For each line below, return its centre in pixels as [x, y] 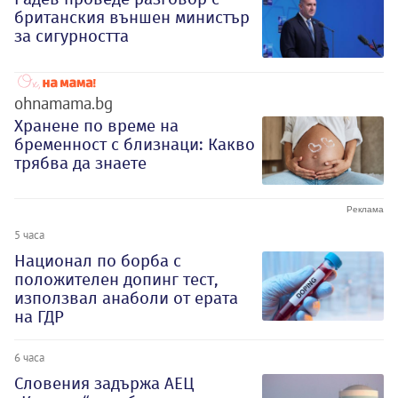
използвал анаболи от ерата [126, 298]
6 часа [29, 358]
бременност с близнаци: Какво [135, 144]
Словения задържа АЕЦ [104, 384]
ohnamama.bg [64, 103]
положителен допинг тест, [116, 280]
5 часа [29, 235]
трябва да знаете [80, 163]
